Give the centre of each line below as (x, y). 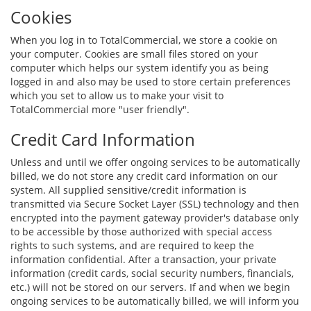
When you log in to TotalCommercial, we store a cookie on (144, 40)
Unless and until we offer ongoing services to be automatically (155, 162)
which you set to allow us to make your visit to (117, 95)
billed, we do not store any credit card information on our (144, 176)
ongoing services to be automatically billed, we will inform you (155, 301)
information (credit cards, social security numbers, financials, (152, 273)
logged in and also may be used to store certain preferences (151, 82)
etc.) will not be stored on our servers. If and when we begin (150, 287)
